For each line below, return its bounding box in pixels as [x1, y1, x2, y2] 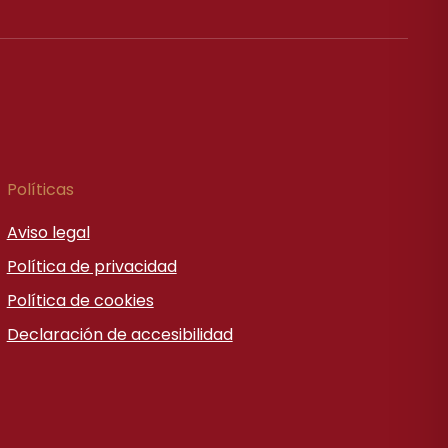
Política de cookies [6, 289, 154, 313]
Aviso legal [6, 221, 90, 245]
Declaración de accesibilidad [6, 323, 233, 347]
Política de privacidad [6, 255, 177, 279]
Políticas [6, 178, 74, 202]
